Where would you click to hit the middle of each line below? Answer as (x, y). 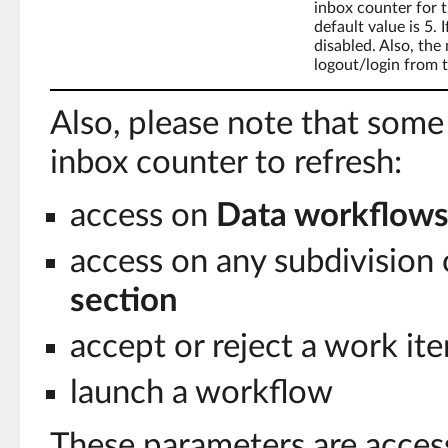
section (124, 300)
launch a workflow (201, 392)
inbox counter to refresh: (226, 162)
